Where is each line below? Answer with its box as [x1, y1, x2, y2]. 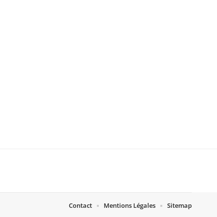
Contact [69, 201, 92, 210]
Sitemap [167, 201, 192, 210]
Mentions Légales [104, 201, 155, 210]
